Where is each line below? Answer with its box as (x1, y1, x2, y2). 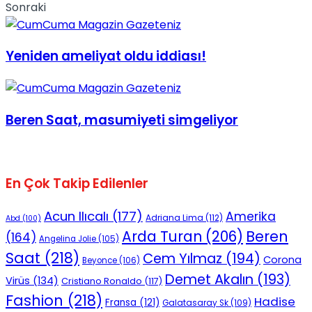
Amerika (226, 208, 276, 225)
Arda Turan (122, 226, 202, 247)
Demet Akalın (165, 269, 253, 289)
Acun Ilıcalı (44, 207, 109, 225)
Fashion (6, 290, 63, 311)
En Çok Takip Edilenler (6, 174, 148, 194)
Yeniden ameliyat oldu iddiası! (6, 47, 206, 66)
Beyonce (82, 254, 117, 266)
